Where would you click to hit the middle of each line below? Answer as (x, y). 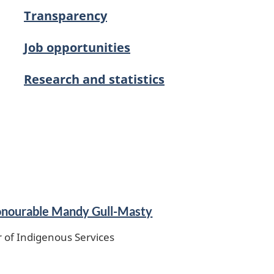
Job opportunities (77, 47)
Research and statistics (94, 79)
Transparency (65, 15)
